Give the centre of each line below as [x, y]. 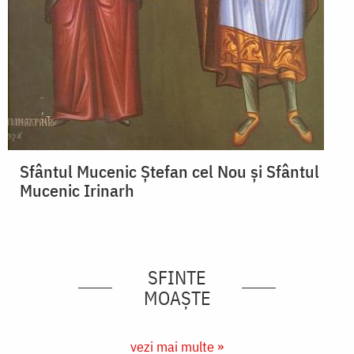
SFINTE [177, 278]
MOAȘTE [177, 298]
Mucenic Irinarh [77, 190]
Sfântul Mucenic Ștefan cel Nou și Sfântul [169, 171]
